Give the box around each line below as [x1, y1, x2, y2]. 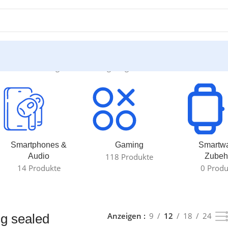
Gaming [115, 140, 144, 149]
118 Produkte [105, 152, 153, 162]
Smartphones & [11, 140, 67, 149]
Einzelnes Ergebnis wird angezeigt [14, 62, 131, 72]
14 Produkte [17, 163, 61, 173]
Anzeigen [107, 211, 144, 221]
